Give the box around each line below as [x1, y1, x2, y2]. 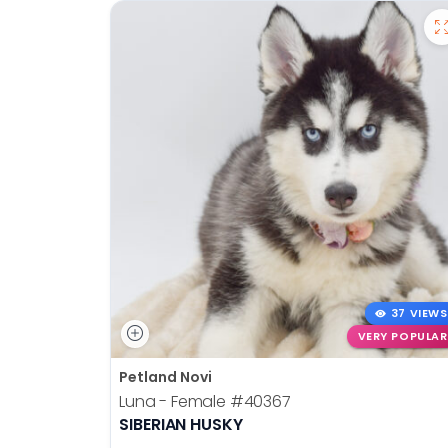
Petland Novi [119, 366, 212, 387]
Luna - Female [119, 389, 230, 413]
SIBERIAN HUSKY [119, 412, 243, 436]
